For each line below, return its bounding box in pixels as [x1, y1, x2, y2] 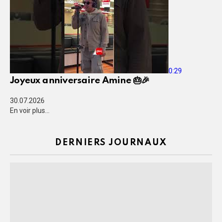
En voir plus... [10, 107, 50, 115]
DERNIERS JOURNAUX [55, 138, 167, 148]
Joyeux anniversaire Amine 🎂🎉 [10, 76, 150, 86]
